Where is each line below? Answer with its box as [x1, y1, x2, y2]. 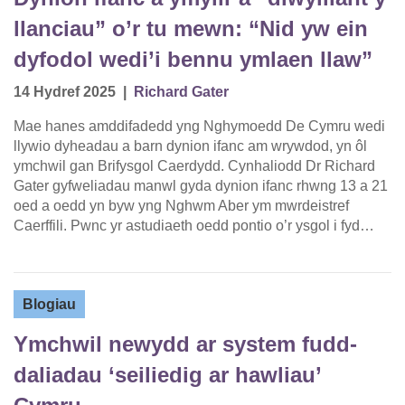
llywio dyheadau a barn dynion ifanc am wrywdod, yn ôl [14, 138, 367, 155]
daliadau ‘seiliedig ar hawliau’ [14, 363, 321, 388]
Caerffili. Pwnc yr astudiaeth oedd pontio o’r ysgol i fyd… [14, 218, 374, 234]
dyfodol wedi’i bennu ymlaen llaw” [14, 47, 372, 72]
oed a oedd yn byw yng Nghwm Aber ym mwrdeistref [14, 198, 349, 214]
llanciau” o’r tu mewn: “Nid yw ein [14, 16, 368, 42]
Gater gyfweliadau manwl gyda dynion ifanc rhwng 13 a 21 [14, 178, 388, 194]
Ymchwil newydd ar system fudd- [14, 332, 357, 357]
